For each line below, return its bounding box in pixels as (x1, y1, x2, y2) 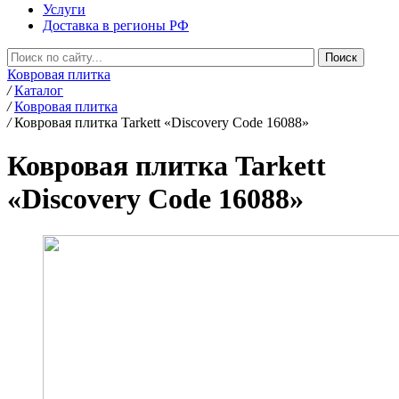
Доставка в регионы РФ (43, 18, 189, 33)
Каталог (14, 83, 63, 98)
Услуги (43, 2, 85, 17)
